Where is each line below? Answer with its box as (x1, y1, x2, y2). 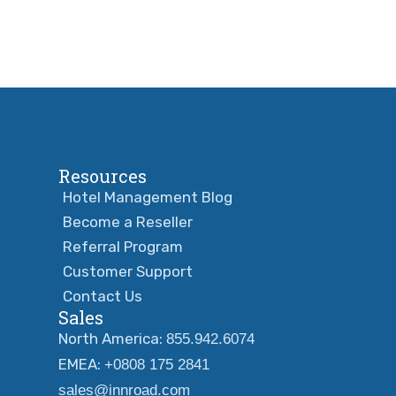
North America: (58, 329, 163, 347)
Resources (58, 164, 147, 187)
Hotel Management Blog (63, 187, 232, 206)
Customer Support (63, 262, 193, 280)
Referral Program (63, 237, 183, 255)
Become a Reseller (63, 212, 193, 231)
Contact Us (63, 286, 142, 305)
